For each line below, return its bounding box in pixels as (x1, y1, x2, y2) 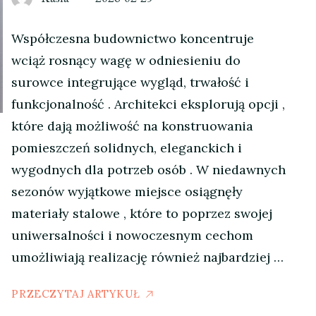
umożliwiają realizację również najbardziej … (11, 249, 284, 265)
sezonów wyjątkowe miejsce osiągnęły (11, 183, 243, 200)
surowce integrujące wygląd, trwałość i (11, 74, 250, 90)
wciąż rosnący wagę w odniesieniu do (11, 52, 241, 68)
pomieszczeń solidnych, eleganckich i (11, 140, 243, 156)
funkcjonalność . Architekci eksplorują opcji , (11, 96, 286, 112)
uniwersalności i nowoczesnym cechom (11, 227, 254, 243)
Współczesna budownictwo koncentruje (11, 30, 255, 47)
